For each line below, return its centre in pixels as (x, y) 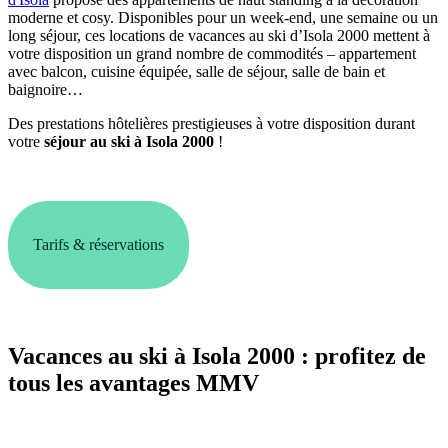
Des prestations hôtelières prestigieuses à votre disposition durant (211, 123)
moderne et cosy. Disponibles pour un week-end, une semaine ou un (223, 17)
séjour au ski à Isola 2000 (129, 141)
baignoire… (45, 89)
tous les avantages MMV (133, 382)
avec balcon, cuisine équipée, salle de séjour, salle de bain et (196, 71)
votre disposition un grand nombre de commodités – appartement (212, 53)
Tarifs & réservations (98, 244)
